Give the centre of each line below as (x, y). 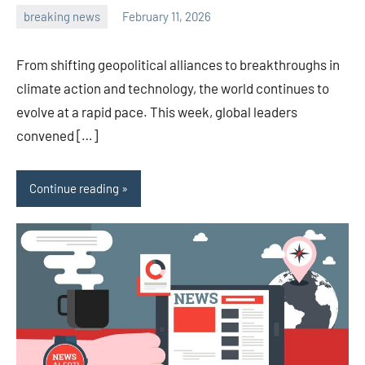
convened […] (57, 135)
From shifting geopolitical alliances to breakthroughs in (178, 64)
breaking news (62, 17)
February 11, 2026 (167, 17)
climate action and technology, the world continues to (173, 88)
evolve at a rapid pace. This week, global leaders (157, 111)
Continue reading (74, 189)
